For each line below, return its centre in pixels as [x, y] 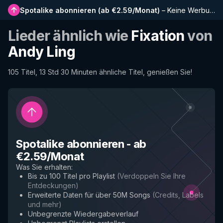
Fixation [158, 36]
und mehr [43, 204]
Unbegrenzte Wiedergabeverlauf [83, 214]
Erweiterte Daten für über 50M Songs [89, 195]
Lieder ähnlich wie [70, 36]
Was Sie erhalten [44, 167]
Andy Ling [42, 52]
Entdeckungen [52, 185]
